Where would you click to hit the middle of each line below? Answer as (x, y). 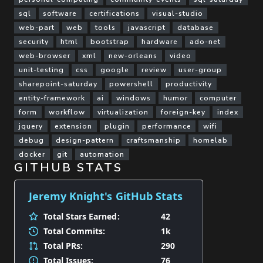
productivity (188, 84)
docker (32, 154)
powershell (131, 84)
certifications (114, 13)
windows (133, 98)
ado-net (205, 41)
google (114, 70)
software (60, 13)
